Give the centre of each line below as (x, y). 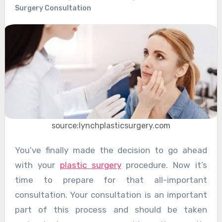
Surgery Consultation (53, 8)
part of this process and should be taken (111, 209)
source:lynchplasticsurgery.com (111, 125)
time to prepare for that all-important (111, 180)
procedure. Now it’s (164, 165)
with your (37, 165)
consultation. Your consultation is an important (111, 194)
